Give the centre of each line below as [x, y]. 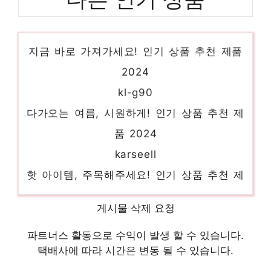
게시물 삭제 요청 [135, 208]
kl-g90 [135, 83]
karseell [135, 145]
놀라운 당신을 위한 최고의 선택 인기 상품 [135, 227]
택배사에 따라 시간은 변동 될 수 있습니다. [135, 250]
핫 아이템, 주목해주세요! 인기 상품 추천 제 [135, 165]
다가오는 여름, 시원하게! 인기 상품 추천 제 [135, 104]
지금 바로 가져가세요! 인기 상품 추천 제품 [135, 42]
